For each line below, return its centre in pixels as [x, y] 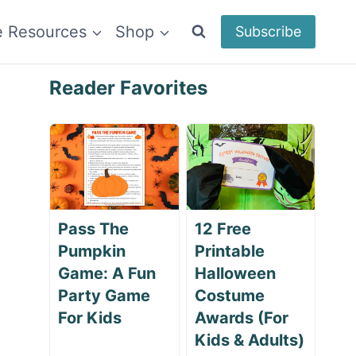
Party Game [104, 295]
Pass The [94, 228]
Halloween [235, 273]
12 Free [222, 228]
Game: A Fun [107, 273]
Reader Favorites [129, 88]
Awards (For [241, 317]
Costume [229, 295]
